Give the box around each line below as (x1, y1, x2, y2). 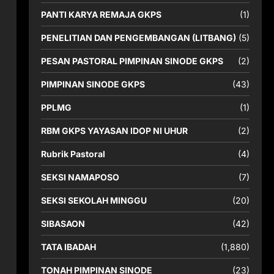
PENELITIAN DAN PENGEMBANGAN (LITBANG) (40, 32, 236, 43)
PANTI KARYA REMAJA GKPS (40, 9, 161, 20)
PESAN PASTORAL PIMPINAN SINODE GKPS (40, 56, 223, 66)
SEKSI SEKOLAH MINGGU (40, 195, 147, 206)
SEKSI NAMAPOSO (40, 172, 119, 182)
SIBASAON (40, 218, 85, 229)
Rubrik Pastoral (40, 149, 105, 159)
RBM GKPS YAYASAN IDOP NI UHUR (40, 125, 188, 136)
